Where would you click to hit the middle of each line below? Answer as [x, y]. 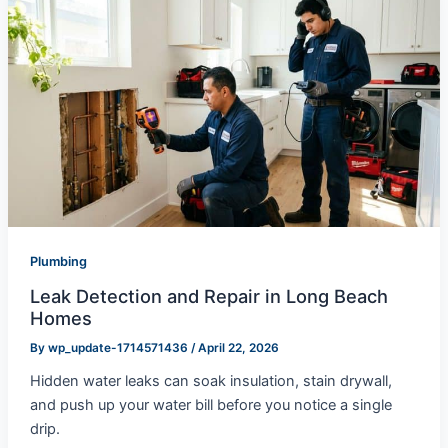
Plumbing [58, 261]
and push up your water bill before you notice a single [210, 405]
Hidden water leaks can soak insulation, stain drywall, [210, 381]
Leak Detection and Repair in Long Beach [208, 296]
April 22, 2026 [238, 348]
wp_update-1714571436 [119, 348]
